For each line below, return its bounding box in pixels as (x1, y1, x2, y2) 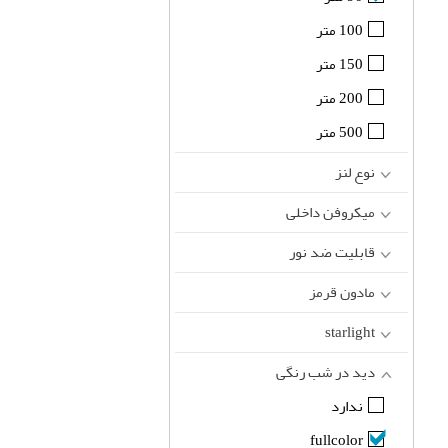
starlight (325, 318, 376, 347)
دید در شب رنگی (276, 358, 376, 387)
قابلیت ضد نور (289, 238, 376, 267)
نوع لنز (335, 158, 376, 187)
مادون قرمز (309, 278, 376, 307)
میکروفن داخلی (286, 198, 376, 227)
